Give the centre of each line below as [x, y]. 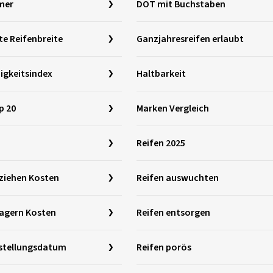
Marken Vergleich [173, 108]
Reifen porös [164, 247]
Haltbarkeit [161, 74]
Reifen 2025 [161, 143]
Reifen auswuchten [178, 178]
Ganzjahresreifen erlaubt [190, 39]
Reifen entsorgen [173, 213]
